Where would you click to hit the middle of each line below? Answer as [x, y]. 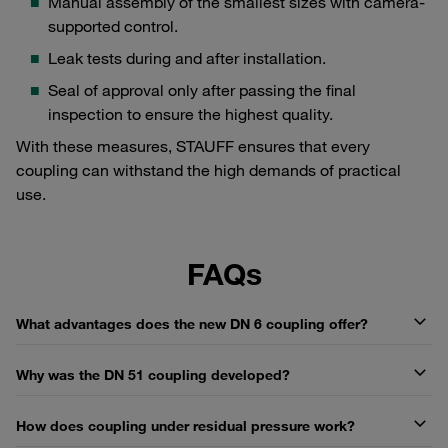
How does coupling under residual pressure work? [185, 425]
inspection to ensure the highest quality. [190, 113]
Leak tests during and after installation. [187, 57]
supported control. [113, 25]
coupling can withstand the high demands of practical [208, 169]
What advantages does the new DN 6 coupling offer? [192, 323]
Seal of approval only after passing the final [202, 89]
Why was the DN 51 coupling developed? [153, 374]
